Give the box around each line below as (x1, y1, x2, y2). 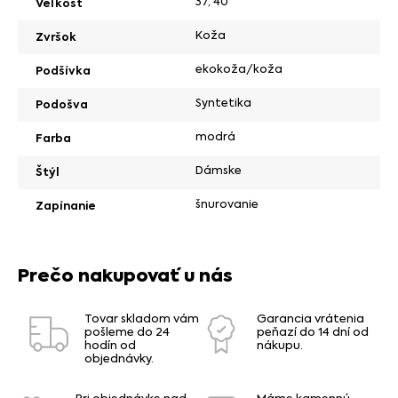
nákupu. (257, 338, 303, 354)
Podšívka (36, 62, 91, 78)
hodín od (84, 338, 136, 354)
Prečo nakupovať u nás (18, 263, 233, 290)
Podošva (36, 96, 88, 112)
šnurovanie (195, 195, 259, 211)
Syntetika (195, 94, 251, 110)
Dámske (195, 162, 242, 178)
